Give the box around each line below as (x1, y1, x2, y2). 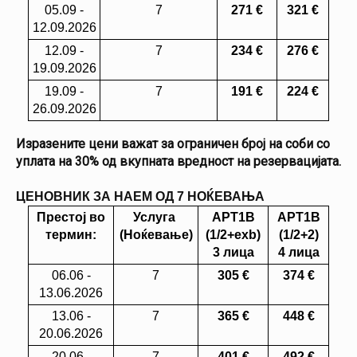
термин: (45, 228, 96, 242)
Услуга (133, 210, 178, 225)
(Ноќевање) (119, 228, 193, 242)
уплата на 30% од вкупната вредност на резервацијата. (16, 154, 341, 170)
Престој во (37, 210, 105, 225)
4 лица (277, 245, 320, 260)
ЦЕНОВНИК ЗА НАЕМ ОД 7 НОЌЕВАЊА (16, 190, 265, 204)
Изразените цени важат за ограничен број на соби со (16, 136, 330, 152)
